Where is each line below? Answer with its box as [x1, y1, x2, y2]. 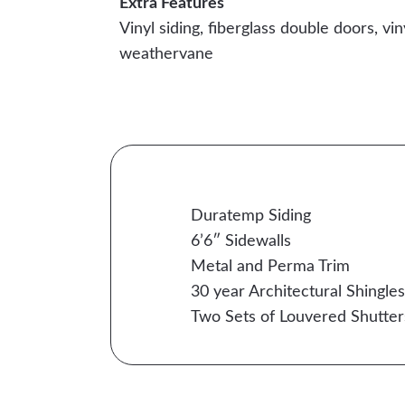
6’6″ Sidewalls [190, 233, 291, 250]
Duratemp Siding [190, 208, 311, 224]
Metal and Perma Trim [190, 259, 350, 275]
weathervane [119, 46, 213, 62]
